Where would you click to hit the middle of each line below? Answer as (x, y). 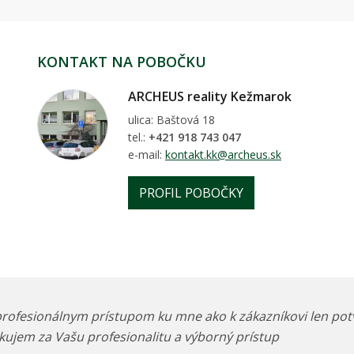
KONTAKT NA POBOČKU (122, 62)
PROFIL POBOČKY (191, 193)
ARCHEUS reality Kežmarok (210, 97)
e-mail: (147, 155)
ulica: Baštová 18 (171, 120)
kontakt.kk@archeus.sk (223, 155)
